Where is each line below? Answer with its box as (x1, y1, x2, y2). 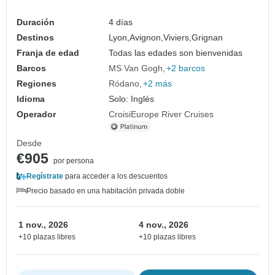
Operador (17, 109, 56, 119)
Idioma (17, 93, 45, 104)
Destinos (17, 32, 54, 42)
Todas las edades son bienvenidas (109, 47, 243, 58)
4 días (109, 17, 133, 27)
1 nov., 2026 (18, 219, 68, 230)
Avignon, (130, 32, 164, 42)
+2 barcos (166, 63, 206, 73)
